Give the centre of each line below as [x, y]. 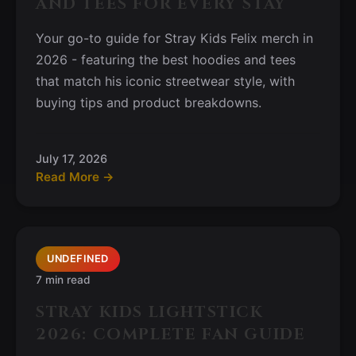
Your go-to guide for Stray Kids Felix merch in [174, 38]
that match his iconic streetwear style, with [165, 81]
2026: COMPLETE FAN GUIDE [171, 334]
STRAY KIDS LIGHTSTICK [150, 312]
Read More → [75, 177]
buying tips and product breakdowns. [149, 103]
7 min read [63, 280]
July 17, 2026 [72, 159]
